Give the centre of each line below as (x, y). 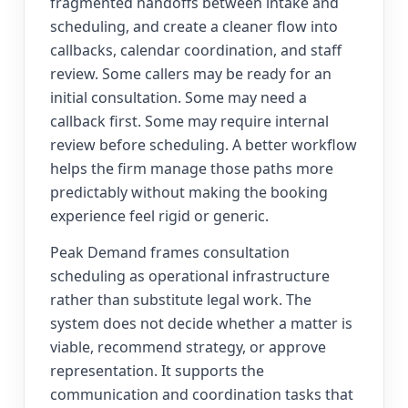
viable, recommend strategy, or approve (188, 347)
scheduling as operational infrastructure (190, 276)
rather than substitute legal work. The (181, 300)
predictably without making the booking (189, 193)
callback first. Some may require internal (189, 122)
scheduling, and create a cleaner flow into (194, 27)
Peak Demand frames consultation (170, 253)
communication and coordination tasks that (202, 395)
